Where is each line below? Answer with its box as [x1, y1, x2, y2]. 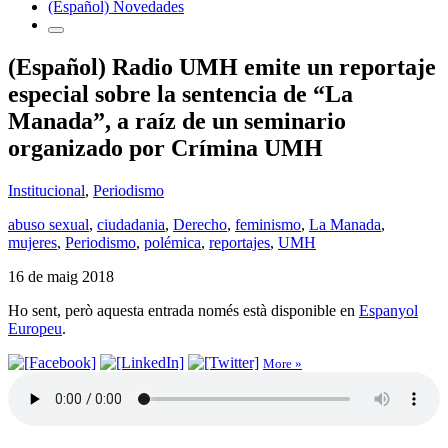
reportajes [209, 233, 270, 251]
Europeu [8, 319, 62, 337]
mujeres [8, 233, 57, 251]
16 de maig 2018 [8, 267, 114, 285]
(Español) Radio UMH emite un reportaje [8, 53, 436, 80]
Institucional [8, 181, 85, 199]
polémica [144, 233, 201, 251]
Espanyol [359, 301, 418, 319]
